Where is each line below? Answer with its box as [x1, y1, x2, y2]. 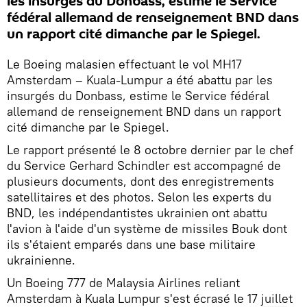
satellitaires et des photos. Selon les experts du [7, 189, 271, 205]
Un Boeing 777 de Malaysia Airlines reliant [7, 275, 240, 291]
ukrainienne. [7, 252, 75, 268]
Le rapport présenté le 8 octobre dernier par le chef [7, 142, 293, 158]
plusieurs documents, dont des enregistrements [7, 173, 274, 189]
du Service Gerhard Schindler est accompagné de [7, 158, 281, 173]
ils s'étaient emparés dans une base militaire [7, 236, 256, 252]
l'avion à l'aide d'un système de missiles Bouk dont [7, 221, 287, 236]
